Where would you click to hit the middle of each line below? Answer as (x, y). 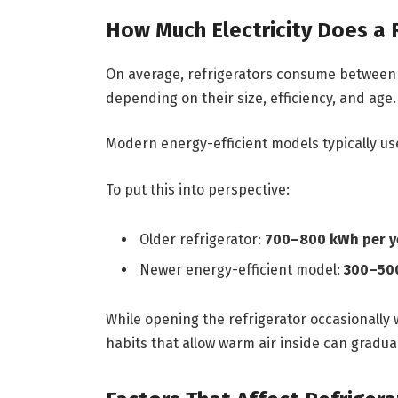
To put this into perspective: (197, 190)
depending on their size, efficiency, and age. (251, 98)
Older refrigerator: (202, 239)
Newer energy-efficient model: (241, 269)
